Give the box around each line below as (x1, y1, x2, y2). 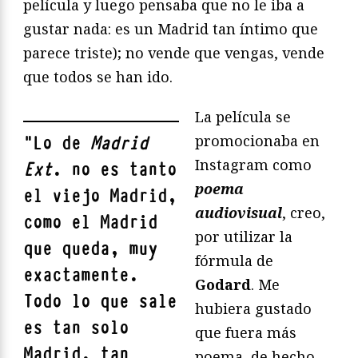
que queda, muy (23, 237, 157, 261)
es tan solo (23, 316, 129, 340)
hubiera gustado (195, 298, 312, 318)
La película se (195, 106, 291, 126)
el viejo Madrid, (23, 184, 177, 208)
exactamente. (23, 263, 138, 287)
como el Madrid (23, 210, 157, 234)
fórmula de (195, 250, 273, 270)
